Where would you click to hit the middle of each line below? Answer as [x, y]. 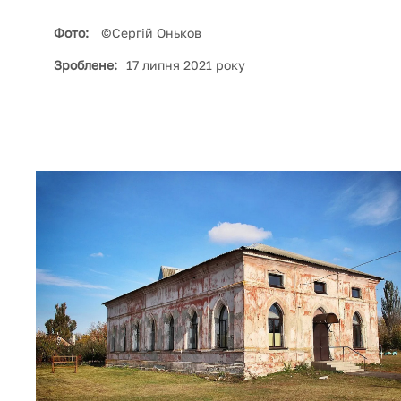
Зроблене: [85, 64]
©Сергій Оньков [149, 32]
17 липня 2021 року [186, 64]
